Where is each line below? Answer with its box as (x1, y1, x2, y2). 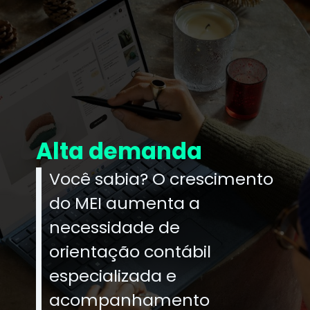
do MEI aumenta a (48, 191, 200, 215)
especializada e (48, 264, 176, 287)
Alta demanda (36, 136, 203, 167)
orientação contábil (48, 239, 211, 263)
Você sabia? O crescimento (48, 167, 273, 190)
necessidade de (48, 215, 180, 239)
